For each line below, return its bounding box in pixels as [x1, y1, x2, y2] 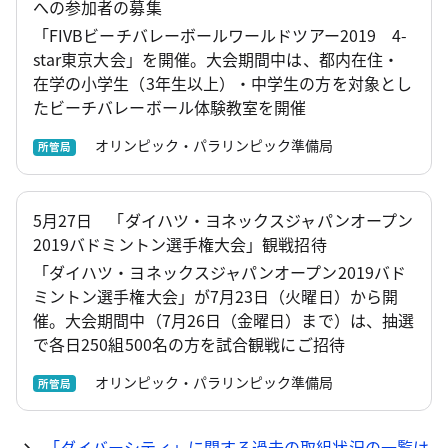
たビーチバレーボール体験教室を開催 [33, 95, 307, 120]
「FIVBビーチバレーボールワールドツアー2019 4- [33, 23, 408, 48]
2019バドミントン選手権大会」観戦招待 [33, 231, 327, 256]
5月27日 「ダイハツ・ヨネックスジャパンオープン [33, 207, 413, 232]
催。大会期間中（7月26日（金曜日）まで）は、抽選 [33, 307, 414, 332]
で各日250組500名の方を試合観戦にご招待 [33, 331, 345, 356]
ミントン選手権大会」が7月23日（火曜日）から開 [33, 283, 398, 308]
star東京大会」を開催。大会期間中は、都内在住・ [33, 47, 399, 72]
